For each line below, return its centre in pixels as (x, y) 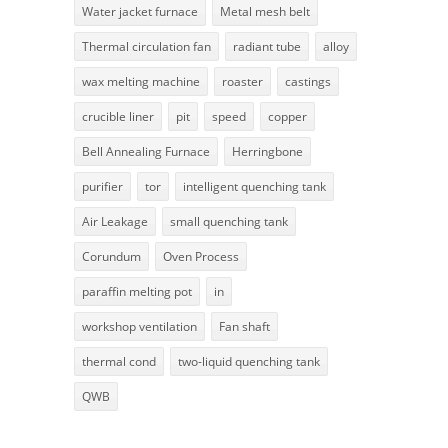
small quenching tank (229, 221)
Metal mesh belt (265, 11)
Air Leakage (115, 221)
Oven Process (201, 256)
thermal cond (119, 361)
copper (287, 116)
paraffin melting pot (137, 291)
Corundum (111, 256)
